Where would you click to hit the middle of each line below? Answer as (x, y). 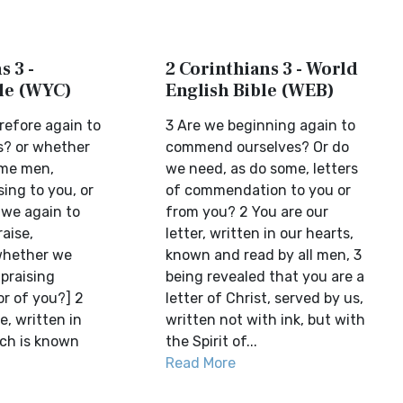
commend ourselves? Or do (258, 147)
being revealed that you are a (265, 277)
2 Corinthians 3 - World (262, 69)
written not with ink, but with (266, 320)
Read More (201, 363)
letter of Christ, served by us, (265, 298)
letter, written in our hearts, (260, 233)
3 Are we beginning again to (261, 125)
